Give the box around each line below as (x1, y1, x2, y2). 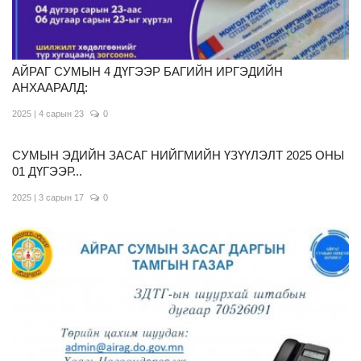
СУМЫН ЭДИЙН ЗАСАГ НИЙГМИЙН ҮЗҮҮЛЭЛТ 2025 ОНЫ (12, 148, 344, 163)
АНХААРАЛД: (12, 81, 88, 95)
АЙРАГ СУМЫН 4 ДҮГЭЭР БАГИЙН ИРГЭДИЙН (12, 64, 283, 79)
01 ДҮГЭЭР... (12, 164, 82, 179)
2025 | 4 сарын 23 (12, 109, 84, 119)
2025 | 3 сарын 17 (12, 193, 84, 203)
